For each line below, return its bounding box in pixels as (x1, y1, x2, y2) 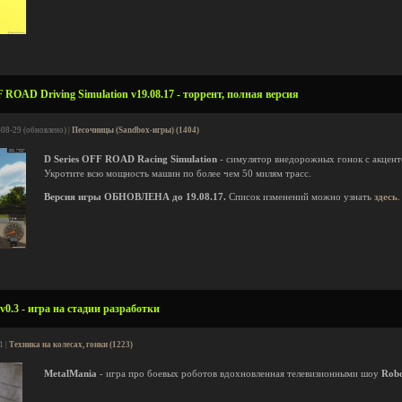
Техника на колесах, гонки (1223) (9, 340, 133, 349)
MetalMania (44, 369, 97, 379)
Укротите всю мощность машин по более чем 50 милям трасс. (44, 169, 311, 179)
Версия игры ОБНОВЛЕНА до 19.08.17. (44, 192, 226, 202)
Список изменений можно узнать (226, 192, 374, 202)
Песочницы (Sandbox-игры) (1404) (72, 126, 199, 135)
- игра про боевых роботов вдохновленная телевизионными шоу (97, 369, 381, 379)
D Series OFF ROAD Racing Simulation (44, 154, 217, 164)
